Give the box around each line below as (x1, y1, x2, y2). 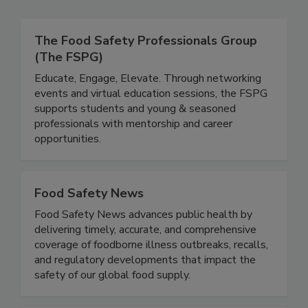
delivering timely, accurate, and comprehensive (34, 250, 256, 266)
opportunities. (34, 159, 101, 175)
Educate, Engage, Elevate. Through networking (34, 99, 261, 115)
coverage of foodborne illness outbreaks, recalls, (34, 265, 268, 281)
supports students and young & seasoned (34, 129, 236, 145)
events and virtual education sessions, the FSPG (34, 114, 267, 130)
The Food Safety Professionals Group (34, 60, 257, 78)
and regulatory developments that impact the (34, 280, 256, 296)
